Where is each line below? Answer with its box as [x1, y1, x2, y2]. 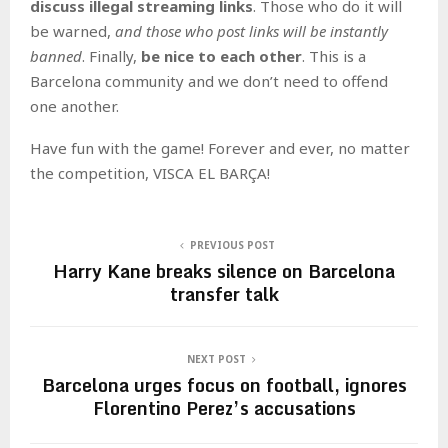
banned [30, 45, 82, 66]
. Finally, [82, 45, 141, 66]
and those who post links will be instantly [115, 20, 388, 41]
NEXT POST [186, 351, 246, 366]
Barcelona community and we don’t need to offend [30, 70, 388, 91]
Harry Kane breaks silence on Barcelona [53, 255, 395, 286]
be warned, [30, 20, 115, 41]
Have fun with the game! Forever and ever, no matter [30, 137, 410, 158]
